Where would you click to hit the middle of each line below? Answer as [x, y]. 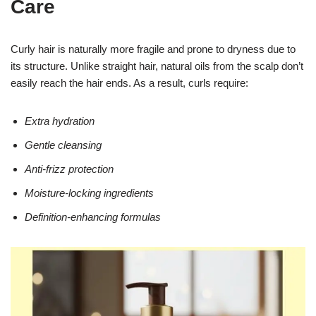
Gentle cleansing [63, 145]
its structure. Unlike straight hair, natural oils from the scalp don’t [157, 66]
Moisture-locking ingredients [89, 193]
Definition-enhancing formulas [93, 217]
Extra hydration [60, 121]
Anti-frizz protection [69, 169]
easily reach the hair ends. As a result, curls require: [129, 83]
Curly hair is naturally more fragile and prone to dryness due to [153, 49]
